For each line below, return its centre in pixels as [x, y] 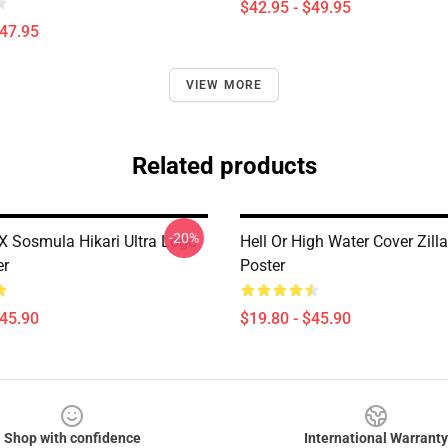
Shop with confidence [72, 438]
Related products [224, 166]
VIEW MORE [224, 85]
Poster [262, 265]
